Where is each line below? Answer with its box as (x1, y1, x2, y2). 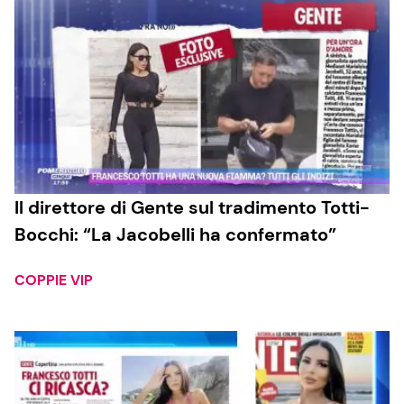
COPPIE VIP (14, 271, 93, 290)
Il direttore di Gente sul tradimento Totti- (14, 196, 370, 220)
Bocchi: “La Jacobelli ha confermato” (14, 223, 336, 247)
